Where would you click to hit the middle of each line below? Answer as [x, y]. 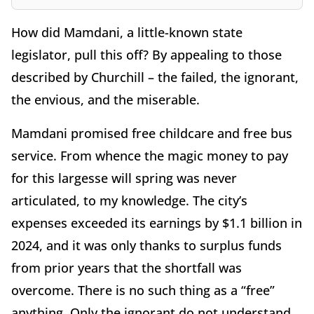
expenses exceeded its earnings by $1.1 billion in [157, 223]
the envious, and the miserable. [107, 99]
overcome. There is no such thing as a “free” [143, 290]
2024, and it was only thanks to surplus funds [146, 245]
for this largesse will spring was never [124, 178]
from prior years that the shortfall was [127, 267]
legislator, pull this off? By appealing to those [146, 54]
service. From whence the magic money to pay [150, 155]
